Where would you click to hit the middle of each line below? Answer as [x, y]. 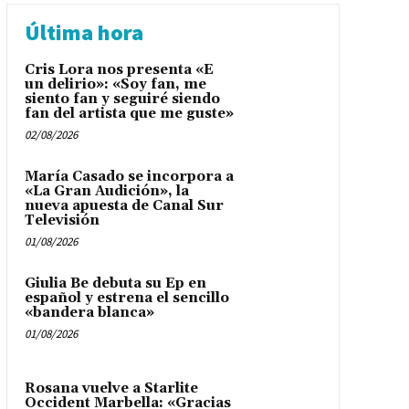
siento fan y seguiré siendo [122, 100]
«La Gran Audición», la [106, 192]
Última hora [84, 33]
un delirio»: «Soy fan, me [115, 85]
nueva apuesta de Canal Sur [124, 206]
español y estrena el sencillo [126, 299]
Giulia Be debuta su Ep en [115, 284]
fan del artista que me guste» [129, 114]
